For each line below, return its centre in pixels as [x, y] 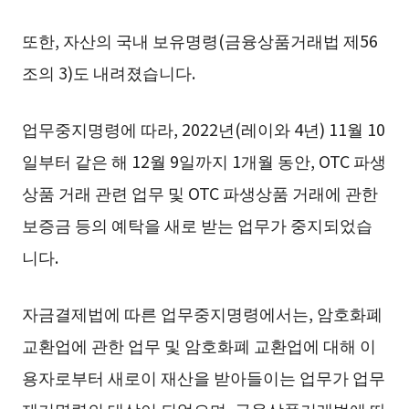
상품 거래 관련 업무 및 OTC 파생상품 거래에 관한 [199, 192]
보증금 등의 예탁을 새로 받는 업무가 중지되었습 [197, 224]
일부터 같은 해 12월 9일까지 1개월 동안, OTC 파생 [204, 160]
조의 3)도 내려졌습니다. [108, 72]
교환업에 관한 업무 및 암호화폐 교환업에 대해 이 [199, 345]
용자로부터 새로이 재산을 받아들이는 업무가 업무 [203, 377]
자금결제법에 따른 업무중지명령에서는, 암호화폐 [202, 313]
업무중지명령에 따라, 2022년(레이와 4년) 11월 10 [203, 128]
